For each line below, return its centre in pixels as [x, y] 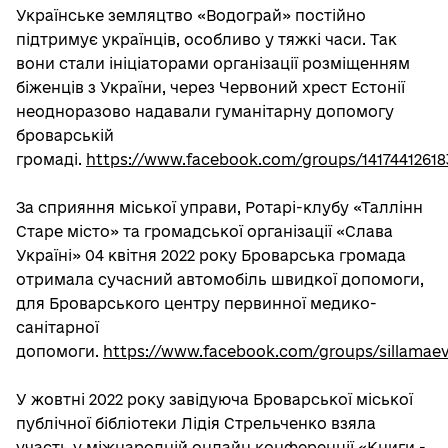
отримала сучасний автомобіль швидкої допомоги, [220, 279]
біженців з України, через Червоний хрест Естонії [210, 87]
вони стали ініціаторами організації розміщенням [213, 63]
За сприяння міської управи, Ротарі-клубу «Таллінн [219, 207]
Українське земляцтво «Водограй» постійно [191, 15]
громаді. [51, 159]
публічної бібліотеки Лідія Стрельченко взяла [196, 423]
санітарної [57, 327]
